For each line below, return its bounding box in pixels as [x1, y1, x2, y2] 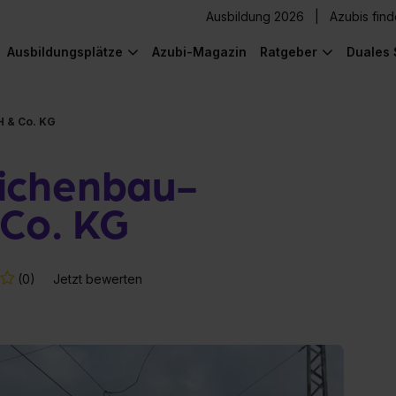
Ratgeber [260, 44, 317, 59]
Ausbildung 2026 [206, 9, 304, 24]
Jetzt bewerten [53, 270, 142, 286]
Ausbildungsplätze [7, 44, 123, 59]
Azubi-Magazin [152, 44, 247, 59]
